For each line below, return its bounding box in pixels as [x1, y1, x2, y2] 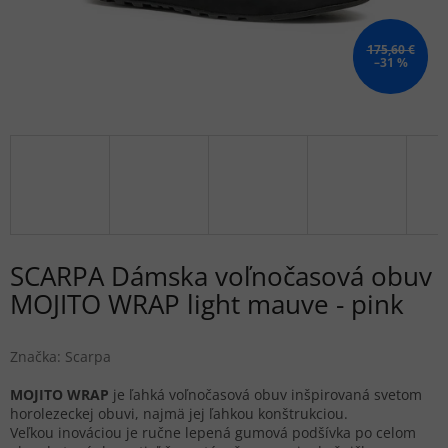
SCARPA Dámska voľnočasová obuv [10, 258, 432, 295]
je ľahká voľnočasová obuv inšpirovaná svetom [109, 385, 422, 405]
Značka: [10, 347, 65, 367]
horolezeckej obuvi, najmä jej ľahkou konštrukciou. [10, 404, 348, 424]
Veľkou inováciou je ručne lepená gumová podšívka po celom [10, 423, 416, 443]
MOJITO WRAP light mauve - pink [10, 286, 404, 323]
